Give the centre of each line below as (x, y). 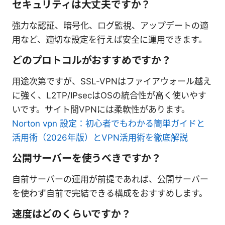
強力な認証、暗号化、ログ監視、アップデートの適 (110, 25)
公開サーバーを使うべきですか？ (87, 158)
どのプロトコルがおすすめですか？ (92, 60)
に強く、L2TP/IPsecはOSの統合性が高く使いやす (109, 95)
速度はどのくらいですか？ (72, 214)
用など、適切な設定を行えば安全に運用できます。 (109, 39)
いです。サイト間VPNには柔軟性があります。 (101, 109)
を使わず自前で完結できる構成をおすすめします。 (110, 193)
